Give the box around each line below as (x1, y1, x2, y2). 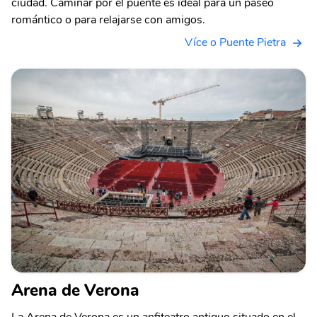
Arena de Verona (11, 279, 139, 302)
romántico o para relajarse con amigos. (11, 12, 205, 28)
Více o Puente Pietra (185, 35, 286, 51)
